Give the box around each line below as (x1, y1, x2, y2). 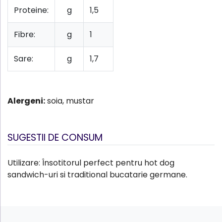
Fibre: (14, 28, 35, 40)
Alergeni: (7, 95, 45, 107)
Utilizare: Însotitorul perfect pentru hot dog (7, 157, 174, 168)
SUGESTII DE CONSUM (7, 130, 103, 144)
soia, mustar (45, 95, 94, 107)
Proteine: (14, 4, 49, 16)
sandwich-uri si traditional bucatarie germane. (7, 168, 187, 180)
